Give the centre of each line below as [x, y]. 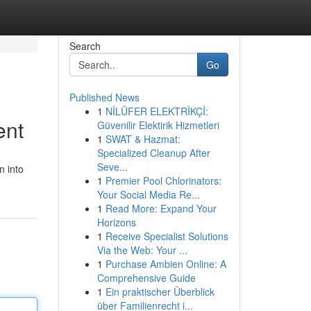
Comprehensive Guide [146, 278]
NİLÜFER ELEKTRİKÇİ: [157, 111]
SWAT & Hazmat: [143, 139]
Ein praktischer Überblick [160, 292]
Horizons [116, 222]
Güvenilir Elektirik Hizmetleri [158, 125]
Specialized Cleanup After [153, 153]
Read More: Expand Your [161, 208]
